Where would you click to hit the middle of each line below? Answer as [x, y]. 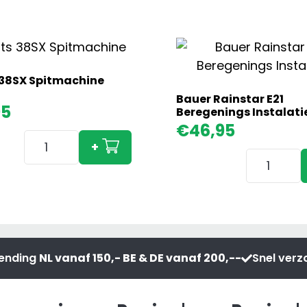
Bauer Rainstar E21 [230, 99]
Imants [44, 138]
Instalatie [273, 231]
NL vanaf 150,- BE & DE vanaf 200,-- [140, 258]
